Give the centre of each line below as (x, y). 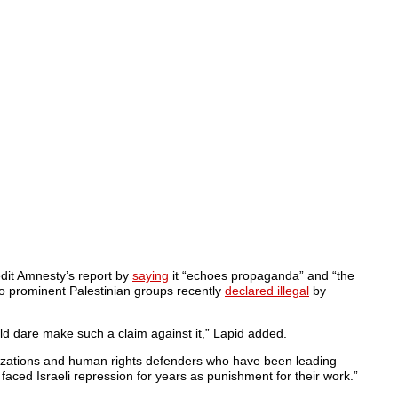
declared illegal (267, 291)
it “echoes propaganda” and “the (262, 275)
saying (151, 275)
